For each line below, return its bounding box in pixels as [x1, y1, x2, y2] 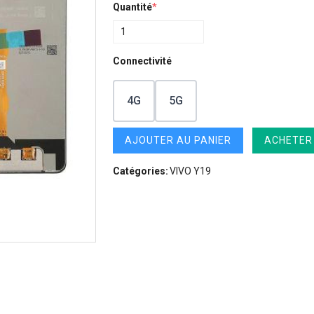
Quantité [113, 1, 152, 13]
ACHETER [264, 135, 313, 146]
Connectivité [113, 55, 172, 67]
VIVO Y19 [170, 165, 211, 177]
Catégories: [113, 165, 168, 177]
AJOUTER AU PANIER [125, 135, 231, 146]
